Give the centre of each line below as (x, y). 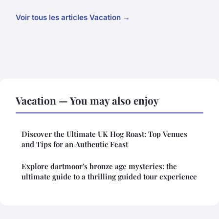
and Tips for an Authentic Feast (75, 144)
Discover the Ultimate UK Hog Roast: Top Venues (104, 134)
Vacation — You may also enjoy (87, 100)
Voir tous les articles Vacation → (73, 17)
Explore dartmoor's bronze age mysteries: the (99, 166)
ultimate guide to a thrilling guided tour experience (109, 176)
